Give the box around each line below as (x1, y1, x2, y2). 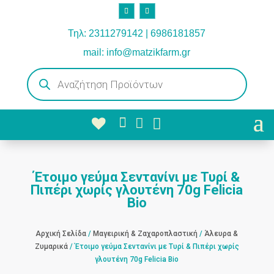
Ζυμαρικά (34, 242, 68, 251)
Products (26, 66, 57, 75)
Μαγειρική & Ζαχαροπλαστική (93, 229, 198, 238)
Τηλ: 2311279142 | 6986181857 (68, 28, 206, 39)
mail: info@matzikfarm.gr (83, 46, 191, 57)
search (26, 73, 50, 83)
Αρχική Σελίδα (35, 229, 87, 238)
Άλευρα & (204, 229, 239, 238)
